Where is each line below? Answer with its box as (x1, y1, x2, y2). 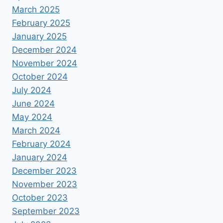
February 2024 (12, 138, 71, 149)
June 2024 (12, 98, 55, 109)
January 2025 (12, 31, 67, 41)
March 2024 (12, 125, 60, 135)
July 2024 (12, 85, 51, 95)
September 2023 (12, 206, 80, 216)
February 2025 (12, 17, 70, 28)
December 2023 (12, 165, 77, 176)
